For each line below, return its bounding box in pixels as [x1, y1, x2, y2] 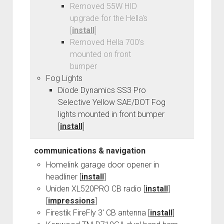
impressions [47, 196, 95, 206]
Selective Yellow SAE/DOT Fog [57, 97, 165, 107]
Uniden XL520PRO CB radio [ [45, 184, 145, 194]
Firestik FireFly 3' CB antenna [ [45, 208, 150, 218]
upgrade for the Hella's [69, 13, 147, 23]
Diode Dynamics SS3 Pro [57, 85, 146, 95]
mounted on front [69, 49, 131, 59]
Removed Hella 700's [69, 37, 144, 47]
